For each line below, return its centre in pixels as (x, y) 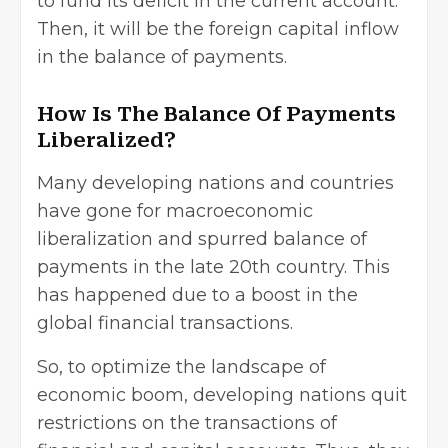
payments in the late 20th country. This (213, 266)
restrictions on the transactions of (187, 422)
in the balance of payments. (164, 56)
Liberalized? (106, 139)
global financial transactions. (167, 322)
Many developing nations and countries (215, 182)
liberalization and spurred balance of (202, 238)
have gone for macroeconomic (175, 210)
